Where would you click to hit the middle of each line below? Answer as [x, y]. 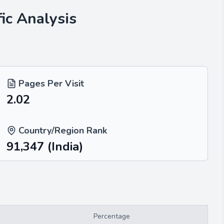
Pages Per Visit [51, 83]
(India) [65, 146]
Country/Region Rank [63, 130]
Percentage [112, 216]
